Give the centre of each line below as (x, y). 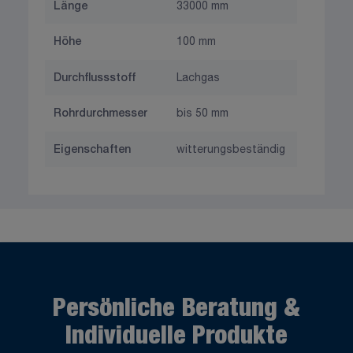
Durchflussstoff (94, 78)
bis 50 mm (203, 114)
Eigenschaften (92, 150)
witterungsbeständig (231, 150)
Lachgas (198, 78)
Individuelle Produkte (176, 338)
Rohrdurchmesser (100, 114)
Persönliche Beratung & (176, 310)
